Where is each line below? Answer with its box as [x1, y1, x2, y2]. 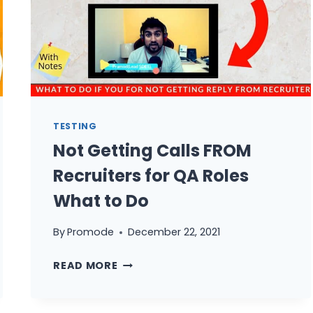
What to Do [53, 189, 150, 212]
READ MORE [53, 259, 118, 273]
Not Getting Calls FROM [53, 138, 252, 162]
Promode [67, 225, 115, 240]
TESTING [53, 119, 97, 132]
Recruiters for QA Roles [53, 163, 249, 187]
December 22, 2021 [128, 225, 221, 240]
